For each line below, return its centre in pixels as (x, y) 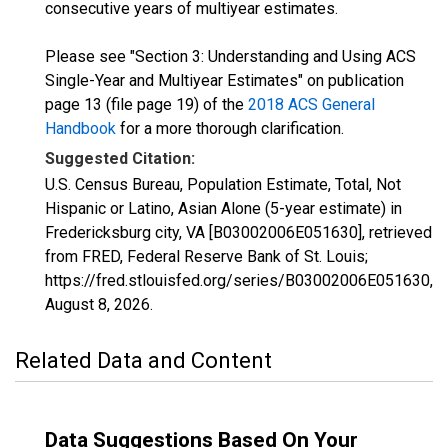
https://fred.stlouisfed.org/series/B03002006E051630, (239, 280)
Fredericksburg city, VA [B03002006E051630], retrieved (238, 232)
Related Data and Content (143, 360)
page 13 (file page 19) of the (146, 104)
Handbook (80, 128)
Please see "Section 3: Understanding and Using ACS (230, 56)
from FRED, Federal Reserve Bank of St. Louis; (206, 256)
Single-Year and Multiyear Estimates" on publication (224, 80)
